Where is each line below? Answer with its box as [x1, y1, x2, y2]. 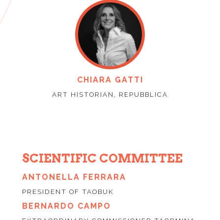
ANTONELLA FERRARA [22, 172, 126, 182]
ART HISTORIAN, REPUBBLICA [52, 91, 168, 99]
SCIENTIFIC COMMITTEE [22, 151, 183, 166]
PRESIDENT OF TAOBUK [22, 188, 113, 196]
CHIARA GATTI [77, 75, 143, 85]
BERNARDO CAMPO [22, 201, 111, 211]
